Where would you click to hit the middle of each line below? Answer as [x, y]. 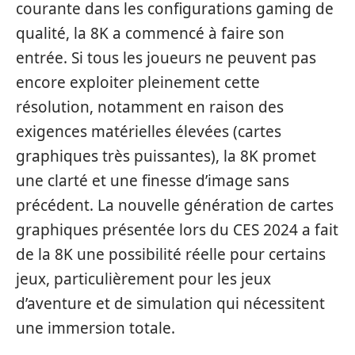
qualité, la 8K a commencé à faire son [150, 33]
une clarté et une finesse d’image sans [153, 180]
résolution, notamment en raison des [150, 107]
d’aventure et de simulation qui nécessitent [170, 303]
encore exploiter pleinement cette [138, 82]
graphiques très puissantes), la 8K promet [166, 156]
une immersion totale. [95, 328]
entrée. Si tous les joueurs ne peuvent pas [166, 57]
